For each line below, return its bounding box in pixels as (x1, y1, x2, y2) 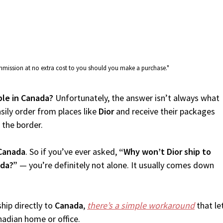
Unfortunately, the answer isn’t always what (53, 92, 220, 104)
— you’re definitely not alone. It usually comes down (17, 159, 214, 171)
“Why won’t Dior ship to (119, 146, 211, 157)
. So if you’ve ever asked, (25, 146, 119, 157)
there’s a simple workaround (87, 200, 195, 211)
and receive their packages (114, 106, 215, 117)
